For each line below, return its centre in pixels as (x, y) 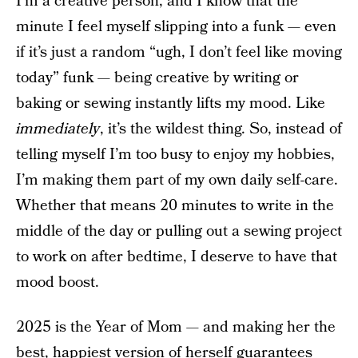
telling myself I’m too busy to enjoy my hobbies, (175, 155)
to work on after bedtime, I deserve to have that (177, 257)
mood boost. (58, 283)
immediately (58, 129)
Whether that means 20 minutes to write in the (175, 206)
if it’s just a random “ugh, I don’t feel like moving (179, 53)
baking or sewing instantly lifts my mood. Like (171, 104)
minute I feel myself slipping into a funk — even (176, 27)
